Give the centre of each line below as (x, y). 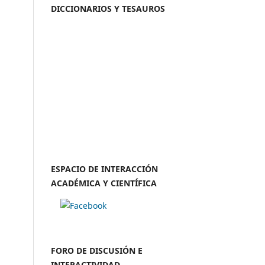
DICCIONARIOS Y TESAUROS (108, 8)
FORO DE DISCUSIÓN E (97, 250)
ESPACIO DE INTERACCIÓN (104, 169)
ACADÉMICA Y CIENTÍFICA (104, 183)
